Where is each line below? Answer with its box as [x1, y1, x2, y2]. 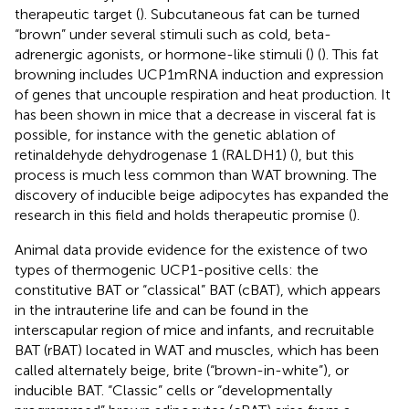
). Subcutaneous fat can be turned [140, 5, 360, 23]
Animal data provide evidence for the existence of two [15, 240, 368, 258]
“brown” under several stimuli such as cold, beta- [15, 25, 331, 43]
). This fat [321, 45, 379, 63]
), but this [294, 145, 354, 163]
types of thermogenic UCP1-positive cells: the [15, 260, 319, 278]
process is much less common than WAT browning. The [15, 165, 377, 184]
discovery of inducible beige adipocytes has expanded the [15, 185, 389, 204]
